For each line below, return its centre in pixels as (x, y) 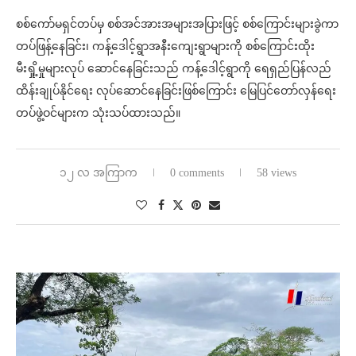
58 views (277, 172)
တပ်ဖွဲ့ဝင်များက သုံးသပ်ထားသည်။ (98, 113)
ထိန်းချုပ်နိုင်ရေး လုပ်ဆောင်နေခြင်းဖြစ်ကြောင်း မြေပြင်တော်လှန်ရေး (176, 91)
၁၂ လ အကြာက (99, 172)
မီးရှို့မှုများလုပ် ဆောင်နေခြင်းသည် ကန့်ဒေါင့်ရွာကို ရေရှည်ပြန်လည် (174, 68)
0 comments (197, 172)
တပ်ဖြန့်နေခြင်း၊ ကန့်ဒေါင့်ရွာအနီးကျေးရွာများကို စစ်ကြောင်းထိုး (165, 46)
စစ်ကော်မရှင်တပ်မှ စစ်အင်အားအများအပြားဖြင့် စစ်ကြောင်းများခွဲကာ (177, 24)
